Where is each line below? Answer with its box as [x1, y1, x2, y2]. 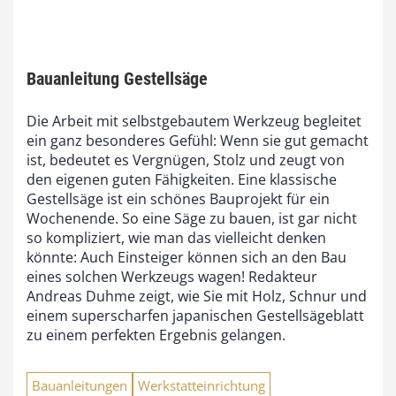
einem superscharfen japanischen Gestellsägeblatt [27, 305, 364, 325]
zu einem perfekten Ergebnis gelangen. [27, 324, 286, 345]
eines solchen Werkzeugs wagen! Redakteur [27, 266, 317, 286]
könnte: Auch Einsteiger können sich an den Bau [27, 247, 346, 267]
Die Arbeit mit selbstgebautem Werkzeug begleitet [27, 110, 362, 131]
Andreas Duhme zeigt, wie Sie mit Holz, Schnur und [27, 286, 367, 306]
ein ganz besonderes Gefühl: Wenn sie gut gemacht [27, 130, 369, 150]
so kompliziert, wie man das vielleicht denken [27, 227, 326, 247]
